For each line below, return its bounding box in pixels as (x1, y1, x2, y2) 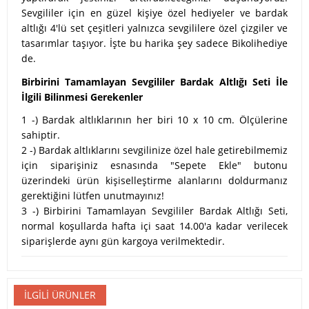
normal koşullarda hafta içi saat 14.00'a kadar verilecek (21, 219, 288, 233)
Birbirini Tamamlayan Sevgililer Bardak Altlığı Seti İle (21, 74, 288, 88)
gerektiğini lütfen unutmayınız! (21, 189, 164, 203)
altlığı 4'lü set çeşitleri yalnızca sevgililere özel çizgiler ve (21, 21, 288, 34)
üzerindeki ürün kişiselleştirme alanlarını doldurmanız (21, 174, 288, 188)
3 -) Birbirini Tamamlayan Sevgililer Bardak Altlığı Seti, (21, 204, 288, 218)
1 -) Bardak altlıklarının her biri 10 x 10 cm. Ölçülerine (21, 113, 288, 127)
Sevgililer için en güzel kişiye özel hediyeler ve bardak (21, 6, 288, 19)
